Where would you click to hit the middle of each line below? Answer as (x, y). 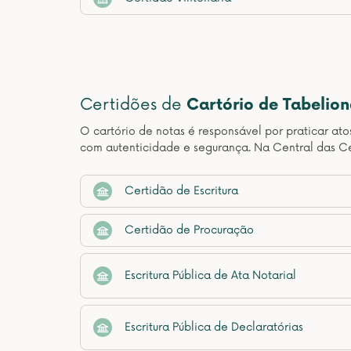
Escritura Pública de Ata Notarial (210, 275)
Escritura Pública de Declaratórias (214, 327)
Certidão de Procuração (189, 230)
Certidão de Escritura (181, 191)
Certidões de (133, 105)
